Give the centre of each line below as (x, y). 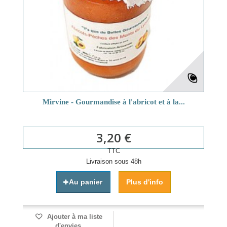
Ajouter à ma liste (73, 217)
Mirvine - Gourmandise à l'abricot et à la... (113, 102)
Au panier (86, 182)
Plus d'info (145, 182)
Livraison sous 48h (113, 162)
